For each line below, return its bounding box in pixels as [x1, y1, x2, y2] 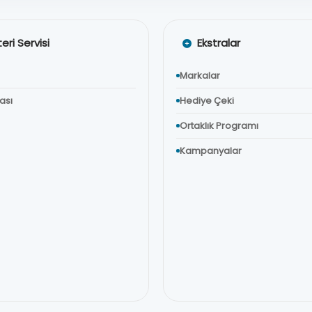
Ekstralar [197, 36, 240, 50]
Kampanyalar [180, 144, 242, 157]
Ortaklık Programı [180, 119, 258, 132]
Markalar [180, 69, 220, 82]
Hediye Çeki [180, 94, 234, 107]
